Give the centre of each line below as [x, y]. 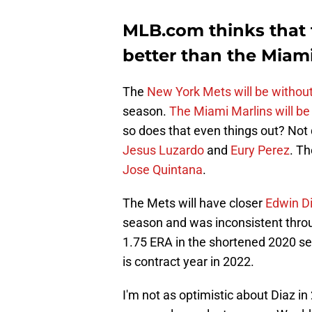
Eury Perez [260, 150]
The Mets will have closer [194, 203]
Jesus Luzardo [163, 150]
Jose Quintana [163, 170]
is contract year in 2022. [188, 262]
